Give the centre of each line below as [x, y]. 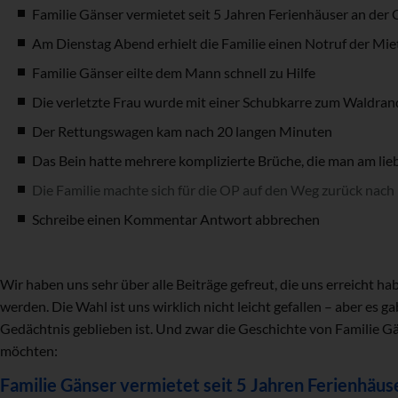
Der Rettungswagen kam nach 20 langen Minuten [182, 131]
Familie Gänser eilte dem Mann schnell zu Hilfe [174, 72]
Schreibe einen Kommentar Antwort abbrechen [176, 219]
